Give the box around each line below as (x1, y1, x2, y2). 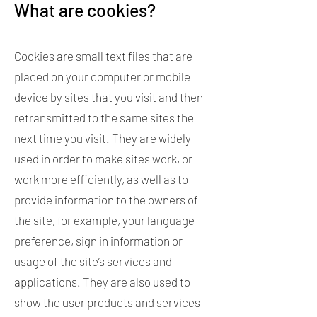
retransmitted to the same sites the (14, 110, 194, 125)
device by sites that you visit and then (14, 90, 203, 104)
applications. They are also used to (14, 275, 190, 289)
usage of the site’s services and (14, 254, 172, 268)
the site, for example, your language (14, 213, 195, 227)
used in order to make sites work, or (14, 151, 192, 166)
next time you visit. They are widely (14, 131, 191, 145)
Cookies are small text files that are (14, 49, 192, 63)
